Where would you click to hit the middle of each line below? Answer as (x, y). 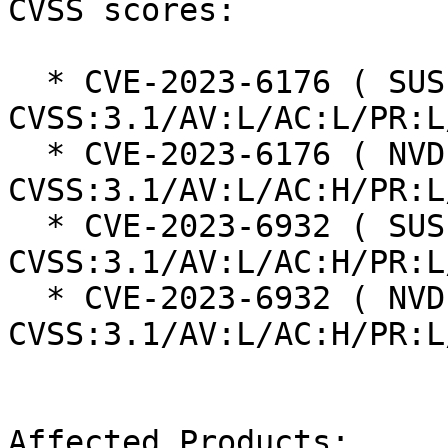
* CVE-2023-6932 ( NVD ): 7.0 (27, 298)
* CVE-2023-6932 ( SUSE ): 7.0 (27, 226)
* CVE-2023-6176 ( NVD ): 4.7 (27, 154)
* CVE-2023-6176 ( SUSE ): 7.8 (27, 82)
